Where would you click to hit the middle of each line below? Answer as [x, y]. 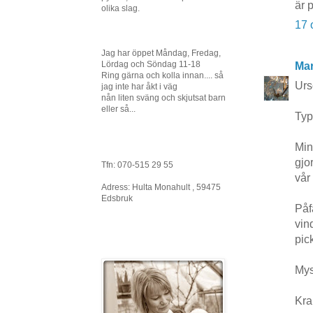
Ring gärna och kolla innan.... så [162, 75]
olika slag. [121, 8]
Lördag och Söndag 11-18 [151, 64]
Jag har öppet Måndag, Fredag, [161, 53]
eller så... [118, 109]
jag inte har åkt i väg [139, 87]
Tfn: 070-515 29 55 [137, 165]
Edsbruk [117, 198]
